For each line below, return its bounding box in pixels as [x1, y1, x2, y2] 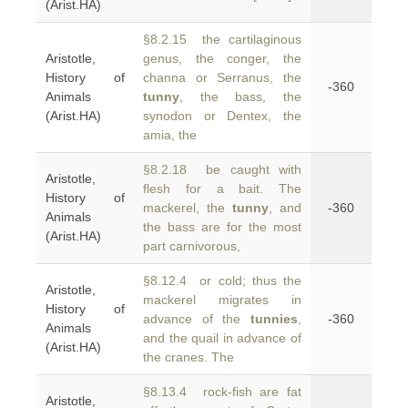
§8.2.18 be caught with [143, 162, 301, 177]
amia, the [143, 127, 197, 142]
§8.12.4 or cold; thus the [143, 273, 301, 288]
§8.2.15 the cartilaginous [143, 32, 301, 46]
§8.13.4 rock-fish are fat [143, 384, 301, 399]
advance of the [143, 311, 250, 326]
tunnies [250, 311, 298, 326]
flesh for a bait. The [143, 181, 301, 196]
